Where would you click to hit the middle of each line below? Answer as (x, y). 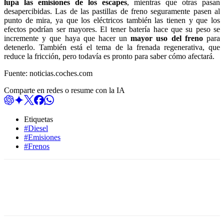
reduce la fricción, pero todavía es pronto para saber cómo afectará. (109, 56)
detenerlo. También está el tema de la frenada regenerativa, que (112, 47)
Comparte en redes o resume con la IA (64, 90)
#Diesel (36, 128)
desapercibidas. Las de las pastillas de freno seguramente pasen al (112, 11)
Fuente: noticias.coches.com (48, 73)
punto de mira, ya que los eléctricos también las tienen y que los (112, 20)
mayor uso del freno (167, 38)
